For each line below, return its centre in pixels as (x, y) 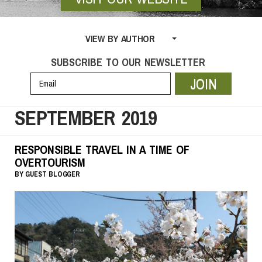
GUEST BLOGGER (53, 175)
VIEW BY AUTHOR (120, 39)
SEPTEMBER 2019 (86, 118)
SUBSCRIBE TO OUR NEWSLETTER (128, 62)
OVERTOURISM (50, 163)
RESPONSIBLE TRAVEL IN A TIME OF (102, 150)
